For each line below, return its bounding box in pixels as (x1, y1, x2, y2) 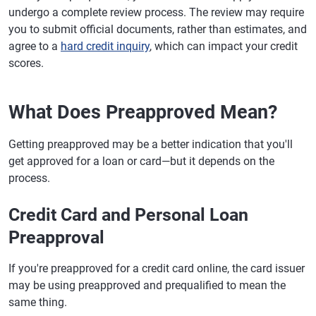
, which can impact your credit (150, 39, 298, 53)
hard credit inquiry (61, 39, 150, 53)
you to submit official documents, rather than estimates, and (8, 22, 307, 36)
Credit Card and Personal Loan (8, 204, 248, 225)
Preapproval (8, 226, 104, 248)
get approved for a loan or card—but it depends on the (8, 154, 274, 168)
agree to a (8, 39, 61, 53)
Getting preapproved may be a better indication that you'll (8, 137, 293, 151)
